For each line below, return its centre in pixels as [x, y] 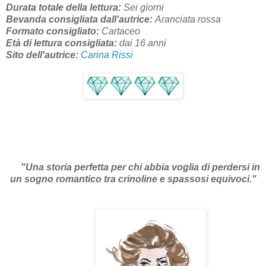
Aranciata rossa [188, 19]
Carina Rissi [107, 55]
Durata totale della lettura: [64, 7]
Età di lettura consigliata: [61, 43]
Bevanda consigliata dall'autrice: [80, 19]
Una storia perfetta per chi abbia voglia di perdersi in [142, 167]
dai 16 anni [142, 43]
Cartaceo [121, 31]
